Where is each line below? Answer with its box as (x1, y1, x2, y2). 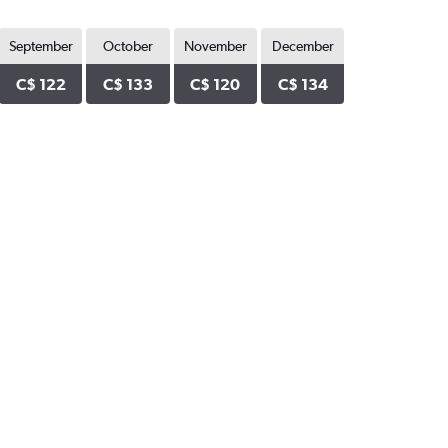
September (8, 38, 73, 54)
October (103, 38, 154, 54)
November (183, 38, 247, 54)
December (271, 38, 334, 54)
